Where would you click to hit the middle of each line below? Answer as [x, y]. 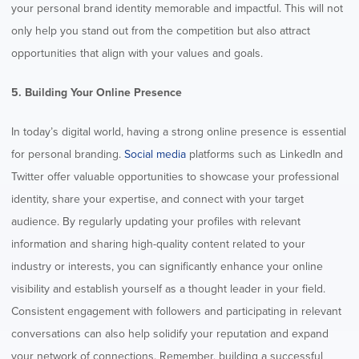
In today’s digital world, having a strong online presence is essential [179, 131]
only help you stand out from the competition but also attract [161, 30]
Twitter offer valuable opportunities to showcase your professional [175, 176]
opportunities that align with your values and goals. [137, 53]
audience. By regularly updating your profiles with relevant [156, 221]
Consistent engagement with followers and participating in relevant [176, 311]
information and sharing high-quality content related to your [158, 244]
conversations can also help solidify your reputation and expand [170, 333]
